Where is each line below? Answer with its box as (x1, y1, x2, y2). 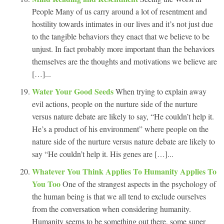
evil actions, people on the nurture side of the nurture (32, 98, 197, 109)
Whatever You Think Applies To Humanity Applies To (32, 165, 216, 177)
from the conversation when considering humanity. (32, 203, 191, 214)
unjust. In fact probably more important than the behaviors (32, 43, 214, 54)
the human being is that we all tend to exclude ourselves (32, 190, 206, 201)
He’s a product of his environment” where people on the (32, 123, 208, 134)
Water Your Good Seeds (32, 85, 115, 97)
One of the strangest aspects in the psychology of (62, 178, 216, 189)
